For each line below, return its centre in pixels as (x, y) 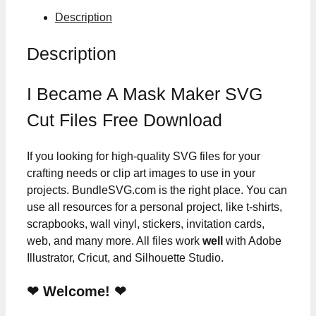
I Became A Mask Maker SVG (145, 94)
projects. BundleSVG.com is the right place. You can (157, 190)
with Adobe (252, 241)
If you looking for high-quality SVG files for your (144, 157)
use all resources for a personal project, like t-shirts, (154, 207)
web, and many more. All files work (115, 241)
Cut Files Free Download (124, 120)
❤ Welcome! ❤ (77, 292)
